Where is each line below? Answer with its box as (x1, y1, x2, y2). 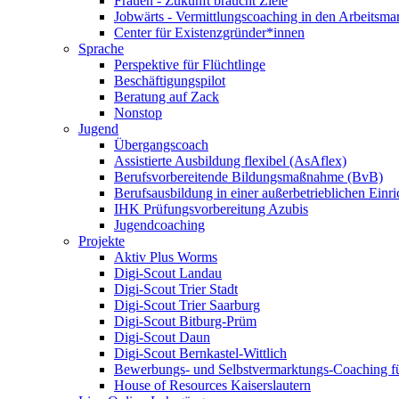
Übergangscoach (114, 137, 208, 152)
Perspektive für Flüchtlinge (114, 57, 265, 72)
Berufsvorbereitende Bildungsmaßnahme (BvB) (114, 169, 383, 184)
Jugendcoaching (114, 217, 205, 232)
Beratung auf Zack (114, 89, 219, 104)
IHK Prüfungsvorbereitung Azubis (114, 201, 308, 216)
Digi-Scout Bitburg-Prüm (114, 313, 256, 329)
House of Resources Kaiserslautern (114, 378, 311, 393)
